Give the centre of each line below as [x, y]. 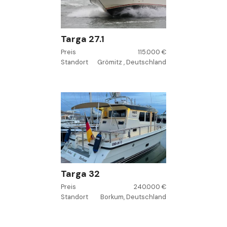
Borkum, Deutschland [133, 197]
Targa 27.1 [83, 39]
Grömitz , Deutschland [132, 62]
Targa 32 [80, 174]
